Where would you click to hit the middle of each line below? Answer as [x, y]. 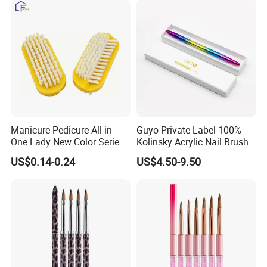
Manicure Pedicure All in [62, 130]
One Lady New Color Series [68, 142]
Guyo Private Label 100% [189, 130]
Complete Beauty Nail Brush [70, 154]
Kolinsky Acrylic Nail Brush [192, 142]
